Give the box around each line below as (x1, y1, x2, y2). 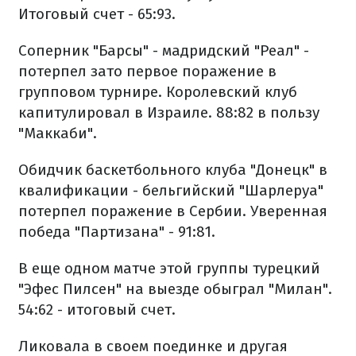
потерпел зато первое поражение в (18, 62, 277, 80)
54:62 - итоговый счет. (18, 300, 176, 319)
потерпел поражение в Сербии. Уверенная (18, 202, 327, 220)
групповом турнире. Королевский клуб (18, 83, 297, 101)
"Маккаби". (18, 124, 97, 142)
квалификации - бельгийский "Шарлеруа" (18, 181, 323, 199)
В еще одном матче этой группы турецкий (18, 259, 320, 277)
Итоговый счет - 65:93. (18, 5, 176, 23)
